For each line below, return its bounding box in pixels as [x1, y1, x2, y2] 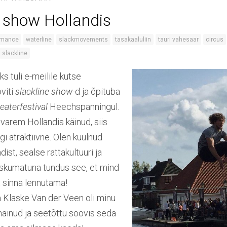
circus [206, 36, 223, 44]
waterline [26, 36, 52, 44]
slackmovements [59, 36, 108, 44]
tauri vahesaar [158, 36, 199, 44]
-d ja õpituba [72, 86, 120, 97]
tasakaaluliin [115, 36, 151, 44]
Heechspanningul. [48, 101, 119, 112]
